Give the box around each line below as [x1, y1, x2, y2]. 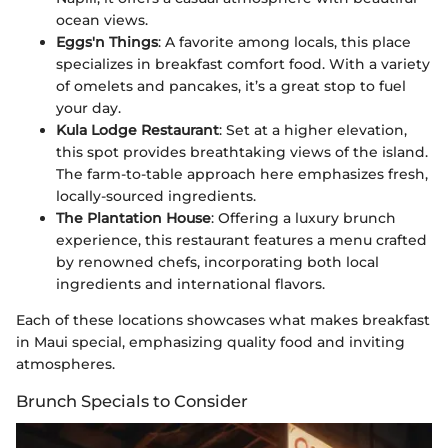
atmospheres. [16, 355, 115, 374]
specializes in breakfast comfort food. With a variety [56, 55, 430, 74]
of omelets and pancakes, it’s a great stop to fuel [56, 77, 406, 96]
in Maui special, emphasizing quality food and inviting [16, 333, 405, 352]
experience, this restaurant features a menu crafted [56, 231, 427, 250]
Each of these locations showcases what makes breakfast [16, 311, 430, 330]
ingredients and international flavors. [56, 275, 325, 294]
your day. [56, 99, 121, 118]
